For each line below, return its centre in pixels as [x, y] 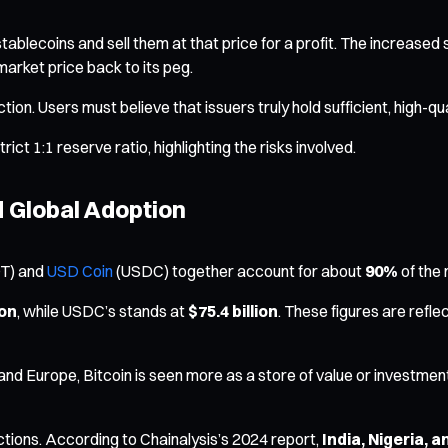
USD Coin [80, 270]
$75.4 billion [233, 310]
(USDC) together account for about [239, 270]
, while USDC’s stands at [102, 310]
